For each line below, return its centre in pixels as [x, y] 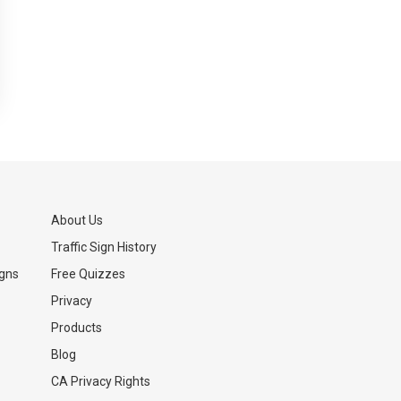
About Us [77, 220]
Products [77, 328]
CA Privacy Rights [101, 381]
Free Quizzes [88, 274]
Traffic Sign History [104, 247]
